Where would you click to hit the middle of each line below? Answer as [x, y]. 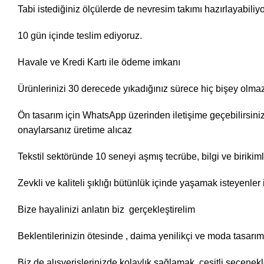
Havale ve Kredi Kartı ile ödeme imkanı [99, 62]
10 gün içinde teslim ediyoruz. [80, 36]
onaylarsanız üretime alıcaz [75, 130]
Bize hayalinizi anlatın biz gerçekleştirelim [106, 209]
